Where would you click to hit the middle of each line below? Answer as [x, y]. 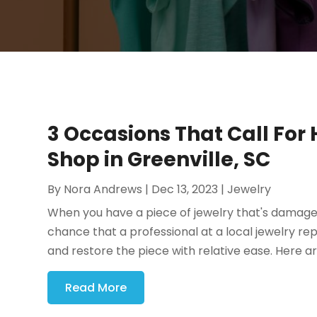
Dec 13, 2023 [185, 190]
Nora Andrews [103, 190]
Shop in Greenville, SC [159, 160]
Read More [96, 288]
